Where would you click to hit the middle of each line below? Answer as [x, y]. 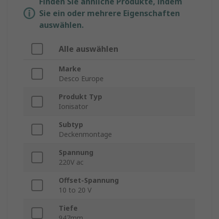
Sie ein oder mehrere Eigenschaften [109, 13]
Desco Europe [81, 79]
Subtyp [71, 125]
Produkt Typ [80, 97]
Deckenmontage [85, 134]
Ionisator [73, 107]
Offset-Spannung [89, 180]
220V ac [71, 162]
